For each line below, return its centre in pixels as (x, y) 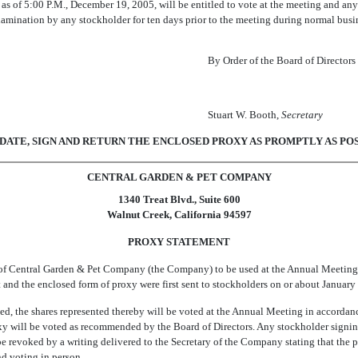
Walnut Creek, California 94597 (179, 215)
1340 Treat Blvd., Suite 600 (179, 199)
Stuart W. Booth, (245, 115)
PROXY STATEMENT (179, 242)
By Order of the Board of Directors (282, 60)
